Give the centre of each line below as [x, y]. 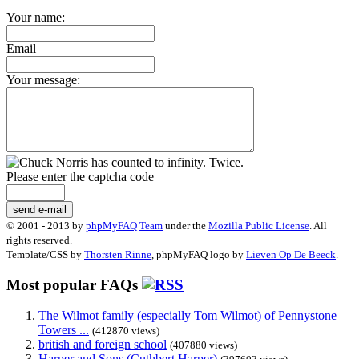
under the [186, 225]
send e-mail [40, 209]
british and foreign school [103, 345]
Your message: [43, 79]
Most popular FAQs [74, 284]
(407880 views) [204, 345]
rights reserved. [39, 240]
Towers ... [64, 330]
